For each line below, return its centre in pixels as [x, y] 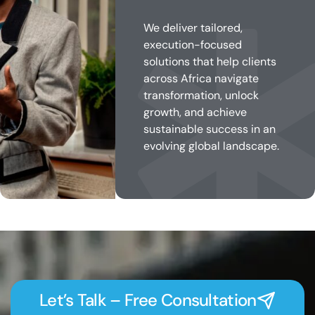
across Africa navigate [201, 78]
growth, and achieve [195, 112]
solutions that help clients [210, 61]
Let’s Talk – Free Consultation [148, 300]
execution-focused [192, 44]
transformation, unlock [201, 95]
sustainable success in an [209, 129]
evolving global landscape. [211, 146]
